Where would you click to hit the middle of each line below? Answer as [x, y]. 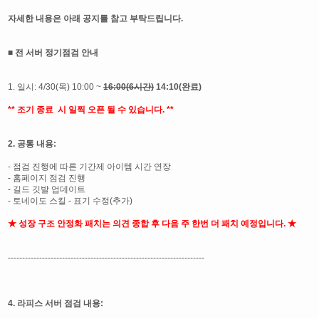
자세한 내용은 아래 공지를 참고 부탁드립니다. [95, 19]
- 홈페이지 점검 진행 [48, 178]
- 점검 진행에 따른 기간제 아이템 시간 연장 [90, 167]
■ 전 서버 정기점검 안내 [53, 53]
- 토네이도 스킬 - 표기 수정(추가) [70, 201]
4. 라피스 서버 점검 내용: [56, 303]
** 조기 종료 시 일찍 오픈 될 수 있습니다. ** [91, 110]
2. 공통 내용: [32, 144]
